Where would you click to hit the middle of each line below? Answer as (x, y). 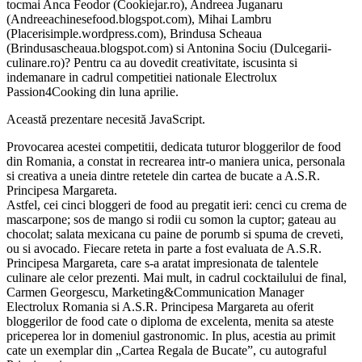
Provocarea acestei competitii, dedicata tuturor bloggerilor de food (174, 146)
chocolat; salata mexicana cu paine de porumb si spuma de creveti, (175, 234)
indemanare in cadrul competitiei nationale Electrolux (142, 77)
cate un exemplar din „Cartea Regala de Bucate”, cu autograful (166, 350)
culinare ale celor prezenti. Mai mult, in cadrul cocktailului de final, (177, 277)
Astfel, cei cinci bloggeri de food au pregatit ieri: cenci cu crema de (177, 204)
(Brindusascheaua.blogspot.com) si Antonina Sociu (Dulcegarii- (169, 48)
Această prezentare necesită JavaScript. (106, 119)
